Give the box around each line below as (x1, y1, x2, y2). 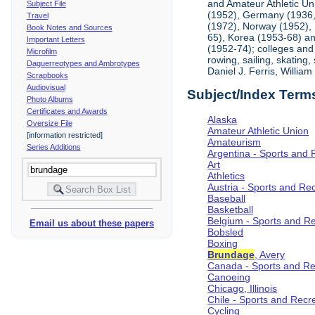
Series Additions (26, 142, 81, 151)
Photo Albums (26, 94, 73, 103)
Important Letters (26, 34, 85, 44)
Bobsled (207, 226, 244, 238)
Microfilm (26, 46, 57, 56)
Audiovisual (26, 82, 65, 91)
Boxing (207, 237, 238, 249)
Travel (26, 11, 49, 20)
